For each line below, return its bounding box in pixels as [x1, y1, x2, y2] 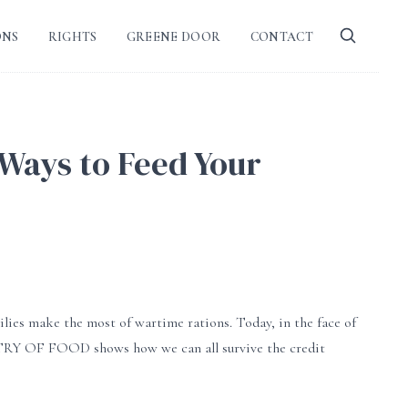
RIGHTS [47, 28, 97, 45]
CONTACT [250, 28, 313, 45]
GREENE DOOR [126, 28, 221, 45]
